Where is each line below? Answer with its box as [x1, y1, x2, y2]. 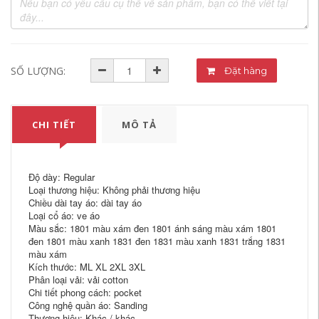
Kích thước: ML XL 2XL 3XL [28, 260, 145, 273]
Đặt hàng [244, 65, 268, 76]
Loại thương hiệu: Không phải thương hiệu [28, 183, 200, 197]
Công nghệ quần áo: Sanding [28, 298, 147, 312]
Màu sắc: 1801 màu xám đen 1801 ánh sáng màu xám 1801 [28, 221, 276, 235]
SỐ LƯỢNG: [11, 64, 66, 78]
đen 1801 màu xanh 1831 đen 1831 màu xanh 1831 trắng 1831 [28, 234, 286, 248]
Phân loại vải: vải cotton [28, 273, 128, 286]
